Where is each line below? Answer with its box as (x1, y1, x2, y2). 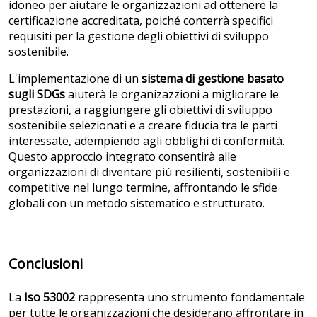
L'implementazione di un (8, 70, 142, 86)
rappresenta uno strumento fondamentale (75, 289, 305, 306)
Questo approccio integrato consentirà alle (8, 148, 236, 164)
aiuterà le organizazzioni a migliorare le (65, 86, 279, 102)
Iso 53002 (24, 289, 75, 306)
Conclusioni (8, 253, 83, 273)
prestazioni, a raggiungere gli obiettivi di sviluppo (8, 101, 272, 117)
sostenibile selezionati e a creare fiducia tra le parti (8, 117, 277, 133)
